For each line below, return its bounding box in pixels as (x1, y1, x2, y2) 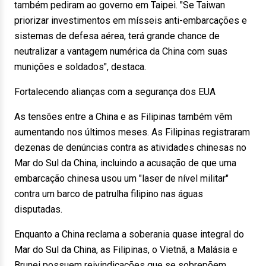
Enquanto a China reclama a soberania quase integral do (14, 229, 244, 240)
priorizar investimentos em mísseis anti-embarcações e (14, 15, 247, 26)
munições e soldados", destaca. (14, 61, 146, 72)
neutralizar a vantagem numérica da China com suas (14, 46, 227, 57)
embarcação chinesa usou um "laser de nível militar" (14, 173, 229, 184)
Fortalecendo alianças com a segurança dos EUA (14, 86, 216, 97)
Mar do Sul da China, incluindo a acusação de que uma (14, 157, 236, 169)
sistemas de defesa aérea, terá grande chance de (14, 30, 220, 42)
